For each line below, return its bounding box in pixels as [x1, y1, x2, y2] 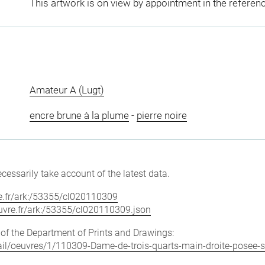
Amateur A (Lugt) [29, 83, 104, 96]
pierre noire [136, 109, 187, 121]
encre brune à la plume [29, 109, 129, 121]
